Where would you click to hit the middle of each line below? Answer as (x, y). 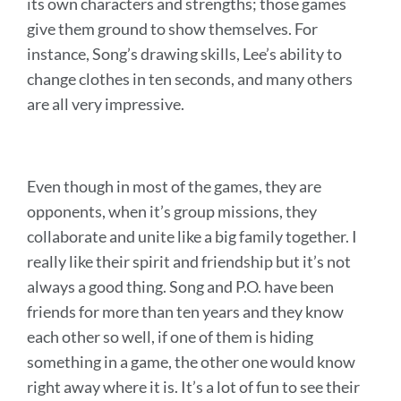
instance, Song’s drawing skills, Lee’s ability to (184, 54)
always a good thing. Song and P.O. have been (180, 287)
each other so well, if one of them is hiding (170, 337)
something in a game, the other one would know (191, 362)
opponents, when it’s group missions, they (172, 212)
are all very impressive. (106, 104)
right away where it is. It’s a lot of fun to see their (193, 387)
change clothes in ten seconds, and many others (190, 79)
